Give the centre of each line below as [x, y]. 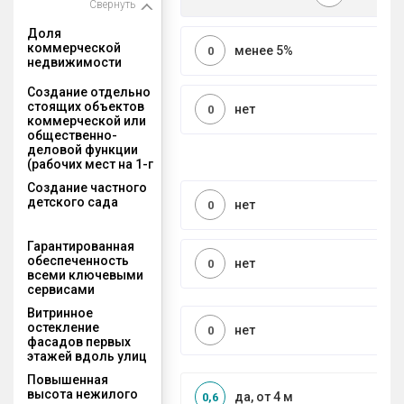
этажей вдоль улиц [87, 356]
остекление [63, 327]
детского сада [73, 202]
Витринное [60, 312]
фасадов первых [79, 341]
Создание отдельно [89, 92]
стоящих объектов [86, 106]
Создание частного [87, 187]
